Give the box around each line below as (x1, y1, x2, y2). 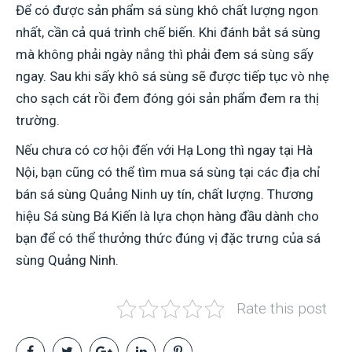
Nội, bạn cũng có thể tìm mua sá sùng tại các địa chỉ (16, 163, 320, 180)
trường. (16, 112, 60, 128)
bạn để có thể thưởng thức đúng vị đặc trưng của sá (16, 229, 321, 246)
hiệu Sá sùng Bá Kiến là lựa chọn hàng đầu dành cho (16, 207, 319, 224)
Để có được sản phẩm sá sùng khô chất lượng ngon (16, 2, 318, 18)
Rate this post (236, 299, 327, 317)
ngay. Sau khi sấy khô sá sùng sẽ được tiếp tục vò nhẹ (16, 68, 329, 84)
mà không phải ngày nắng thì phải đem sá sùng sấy (16, 46, 313, 62)
